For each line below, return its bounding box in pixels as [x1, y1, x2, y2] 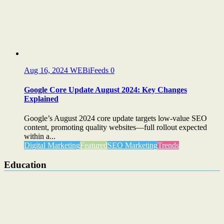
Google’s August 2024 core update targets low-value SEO [24, 114, 207, 123]
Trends [157, 141, 179, 150]
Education [4, 159, 46, 170]
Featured [80, 141, 107, 150]
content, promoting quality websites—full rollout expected [24, 123, 207, 132]
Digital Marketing [24, 141, 80, 150]
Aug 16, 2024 [24, 65, 70, 74]
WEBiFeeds [70, 65, 110, 74]
